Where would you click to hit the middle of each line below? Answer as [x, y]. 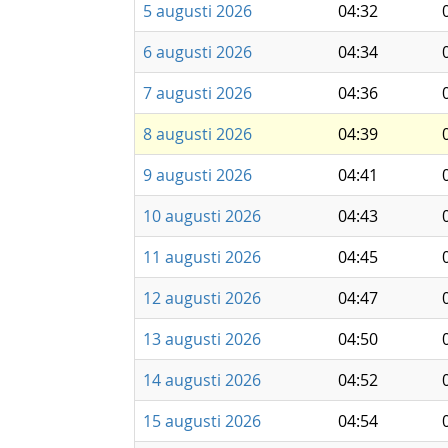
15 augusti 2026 [202, 421]
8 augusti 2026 [197, 134]
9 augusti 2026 [197, 175]
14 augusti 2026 [202, 380]
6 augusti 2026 [197, 52]
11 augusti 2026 [202, 257]
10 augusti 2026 [202, 216]
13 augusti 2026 [202, 339]
